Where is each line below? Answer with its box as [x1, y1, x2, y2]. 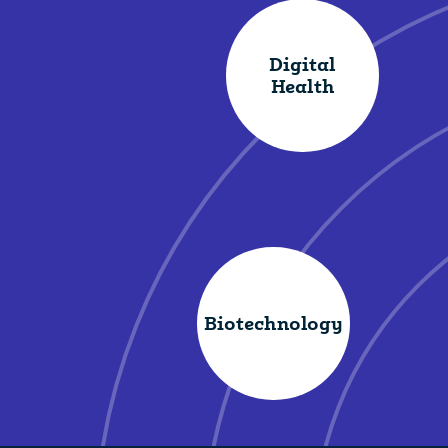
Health [270, 74, 335, 98]
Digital [269, 52, 336, 76]
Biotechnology [204, 311, 343, 335]
